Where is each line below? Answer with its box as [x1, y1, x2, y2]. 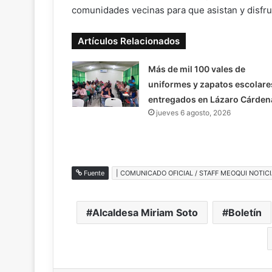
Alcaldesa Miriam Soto [92, 206, 198, 219]
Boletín [228, 206, 262, 219]
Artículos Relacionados [78, 35, 180, 47]
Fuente [82, 168, 104, 177]
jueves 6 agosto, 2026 [155, 107, 231, 117]
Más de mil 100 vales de [148, 63, 245, 74]
